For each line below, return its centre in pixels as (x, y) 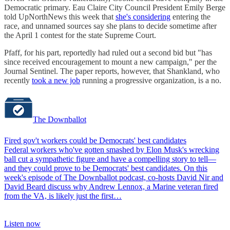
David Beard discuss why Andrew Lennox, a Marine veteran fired (111, 186)
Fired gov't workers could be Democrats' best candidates (95, 140)
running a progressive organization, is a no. (151, 80)
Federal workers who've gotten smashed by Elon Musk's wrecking (112, 149)
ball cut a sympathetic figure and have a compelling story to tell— (110, 159)
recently (18, 80)
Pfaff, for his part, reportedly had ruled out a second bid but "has (108, 52)
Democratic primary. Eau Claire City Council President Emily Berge (115, 7)
